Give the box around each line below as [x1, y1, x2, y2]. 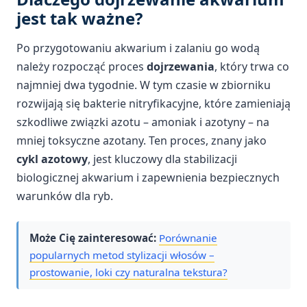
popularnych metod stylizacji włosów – [29, 247, 214, 262]
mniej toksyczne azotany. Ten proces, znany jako [16, 133, 267, 149]
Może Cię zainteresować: [29, 230, 156, 245]
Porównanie [159, 230, 217, 245]
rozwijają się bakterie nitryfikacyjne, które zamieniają [16, 96, 291, 112]
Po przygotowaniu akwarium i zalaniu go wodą [16, 40, 260, 56]
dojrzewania [147, 59, 214, 75]
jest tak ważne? [16, 7, 143, 30]
